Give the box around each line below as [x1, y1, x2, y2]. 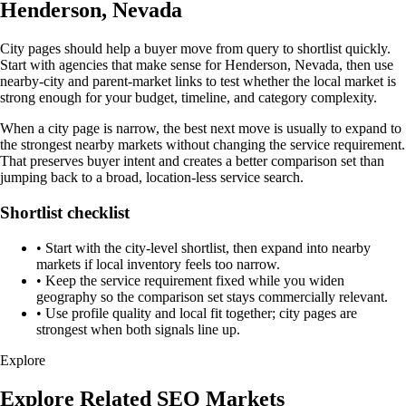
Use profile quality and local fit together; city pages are [45, 304, 357, 321]
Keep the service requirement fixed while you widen [45, 272, 344, 288]
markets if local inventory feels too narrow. [36, 256, 280, 272]
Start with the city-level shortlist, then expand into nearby [45, 239, 371, 256]
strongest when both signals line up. [36, 321, 240, 337]
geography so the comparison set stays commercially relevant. [36, 288, 388, 304]
